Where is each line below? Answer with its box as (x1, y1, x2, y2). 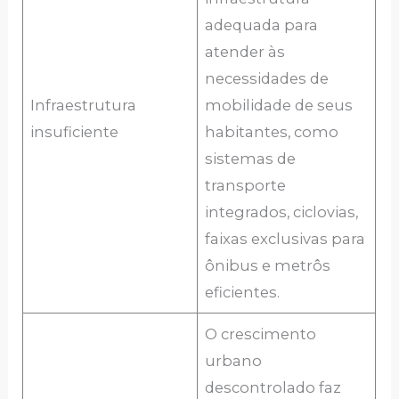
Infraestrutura (30, 96, 137, 115)
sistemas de (205, 150, 297, 168)
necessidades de (205, 69, 330, 88)
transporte (205, 176, 287, 195)
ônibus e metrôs (205, 256, 331, 275)
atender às (205, 43, 286, 61)
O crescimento (205, 325, 317, 344)
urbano (205, 352, 263, 370)
